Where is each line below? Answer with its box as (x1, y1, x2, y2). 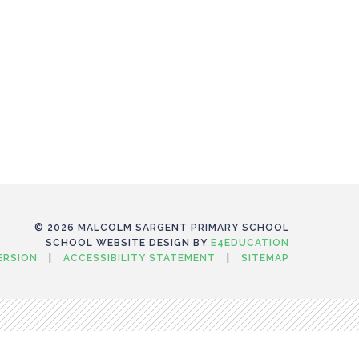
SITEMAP (241, 252, 289, 264)
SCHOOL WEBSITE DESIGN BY (46, 237, 211, 248)
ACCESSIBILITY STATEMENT (63, 252, 216, 264)
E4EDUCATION (211, 237, 289, 248)
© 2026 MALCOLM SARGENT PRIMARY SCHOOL (34, 222, 289, 233)
